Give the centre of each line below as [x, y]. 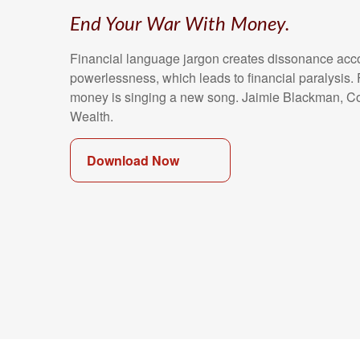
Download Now [133, 160]
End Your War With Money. [180, 25]
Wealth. [92, 116]
